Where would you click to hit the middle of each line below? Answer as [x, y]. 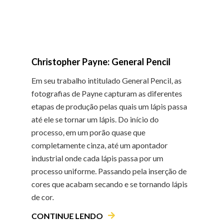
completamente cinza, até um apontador [99, 145]
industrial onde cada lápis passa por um [97, 158]
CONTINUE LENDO [67, 216]
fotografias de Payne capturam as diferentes [107, 93]
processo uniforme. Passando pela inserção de [109, 171]
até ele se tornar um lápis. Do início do [95, 119]
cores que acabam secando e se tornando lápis [109, 184]
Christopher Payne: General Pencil [101, 61]
